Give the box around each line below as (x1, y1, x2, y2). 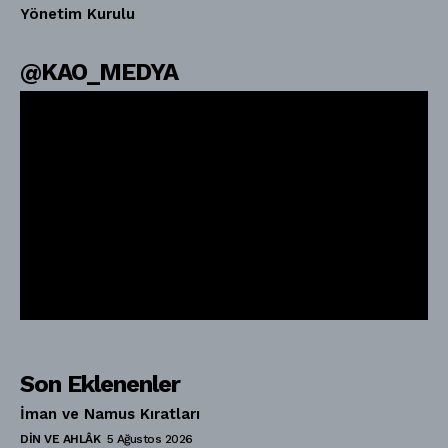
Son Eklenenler (20, 370, 180, 399)
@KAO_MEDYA (20, 57, 178, 86)
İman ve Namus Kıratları (20, 405, 200, 424)
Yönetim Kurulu (20, 4, 135, 23)
